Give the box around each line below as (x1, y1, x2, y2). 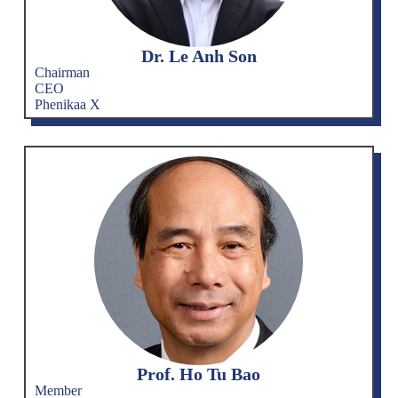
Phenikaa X (34, 96, 100, 112)
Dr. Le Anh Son (140, 45, 257, 66)
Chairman (34, 64, 90, 80)
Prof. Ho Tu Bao (137, 363, 261, 384)
